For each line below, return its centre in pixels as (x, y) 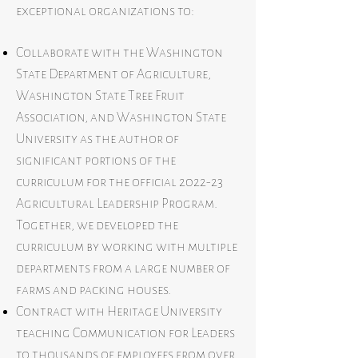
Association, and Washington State (121, 117)
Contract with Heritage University (119, 312)
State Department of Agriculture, (113, 74)
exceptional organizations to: (105, 11)
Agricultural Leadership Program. (117, 204)
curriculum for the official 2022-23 (121, 182)
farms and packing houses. (93, 290)
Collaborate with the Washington (119, 53)
